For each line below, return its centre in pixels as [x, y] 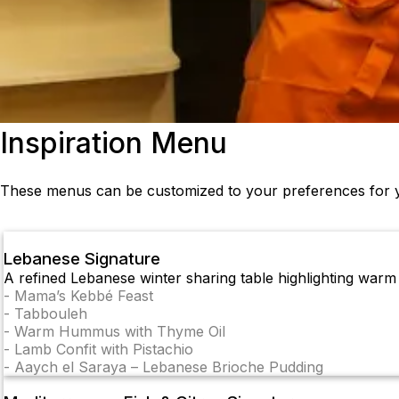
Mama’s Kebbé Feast [84, 295]
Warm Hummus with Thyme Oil [120, 331]
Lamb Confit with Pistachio [104, 349]
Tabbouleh [51, 313]
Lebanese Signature [82, 258]
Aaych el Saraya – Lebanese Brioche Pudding [169, 366]
